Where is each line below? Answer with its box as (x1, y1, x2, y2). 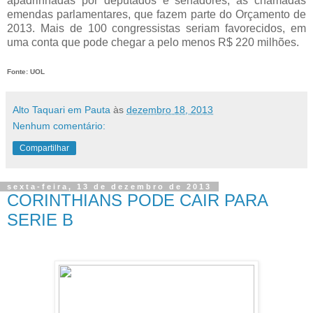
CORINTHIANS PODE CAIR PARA (7, 191, 268, 210)
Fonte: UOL (7, 68, 45, 76)
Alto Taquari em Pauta (13, 104, 110, 116)
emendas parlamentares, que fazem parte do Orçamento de (7, 8, 306, 21)
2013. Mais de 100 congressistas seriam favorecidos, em (7, 22, 306, 35)
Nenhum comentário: (13, 120, 105, 132)
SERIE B (7, 210, 73, 230)
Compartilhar (20, 143, 69, 154)
